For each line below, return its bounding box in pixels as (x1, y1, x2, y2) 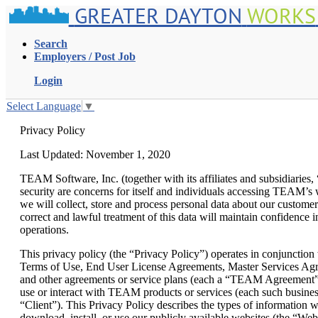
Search (34, 38, 67, 50)
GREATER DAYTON (74, 1, 242, 29)
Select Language (6, 100, 81, 113)
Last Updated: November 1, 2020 (20, 148, 170, 161)
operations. (20, 224, 69, 236)
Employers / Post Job (34, 50, 136, 62)
